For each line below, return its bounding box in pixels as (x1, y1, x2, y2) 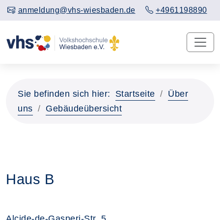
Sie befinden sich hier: (18, 88, 110, 99)
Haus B (6, 171, 54, 187)
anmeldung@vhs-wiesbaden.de (18, 6, 136, 14)
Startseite (115, 88, 155, 99)
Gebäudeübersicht (46, 103, 122, 113)
